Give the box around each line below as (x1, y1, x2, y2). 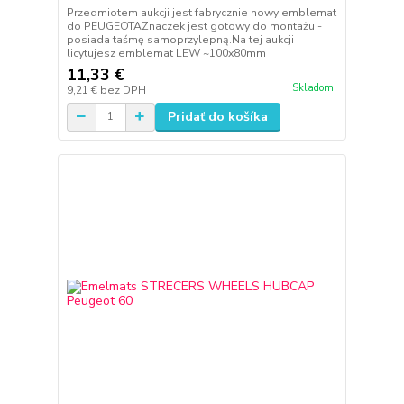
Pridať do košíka (167, 107, 268, 125)
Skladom (291, 81, 334, 96)
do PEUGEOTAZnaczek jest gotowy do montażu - (66, 18, 322, 33)
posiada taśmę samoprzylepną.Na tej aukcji (66, 32, 294, 47)
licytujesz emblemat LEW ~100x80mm (66, 45, 266, 60)
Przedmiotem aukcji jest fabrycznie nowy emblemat (66, 5, 336, 20)
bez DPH (99, 82, 146, 97)
